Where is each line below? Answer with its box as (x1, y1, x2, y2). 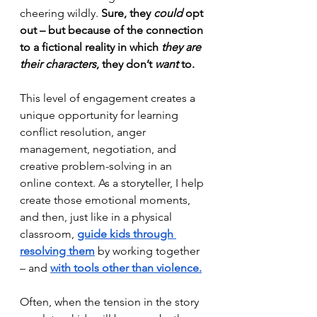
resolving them (20, 244, 95, 258)
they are (161, 40, 204, 54)
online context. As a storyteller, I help (20, 176, 207, 190)
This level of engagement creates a (20, 91, 198, 105)
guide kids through (77, 227, 176, 241)
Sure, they (101, 6, 154, 21)
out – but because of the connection (20, 23, 206, 38)
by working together (95, 244, 202, 258)
